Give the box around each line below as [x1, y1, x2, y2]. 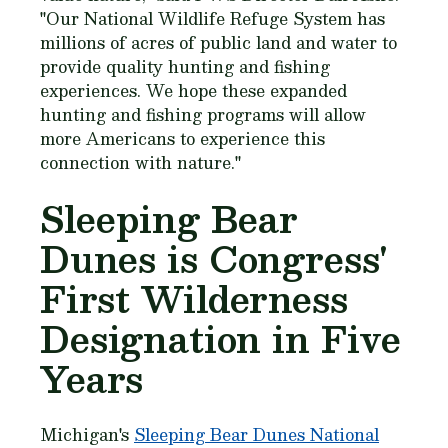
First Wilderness [40, 269, 348, 328]
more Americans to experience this [40, 125, 325, 152]
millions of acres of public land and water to [40, 29, 397, 56]
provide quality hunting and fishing [40, 53, 330, 80]
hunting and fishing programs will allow [40, 101, 366, 128]
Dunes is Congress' [40, 229, 388, 288]
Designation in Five [40, 309, 401, 368]
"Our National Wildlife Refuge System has [40, 5, 385, 32]
